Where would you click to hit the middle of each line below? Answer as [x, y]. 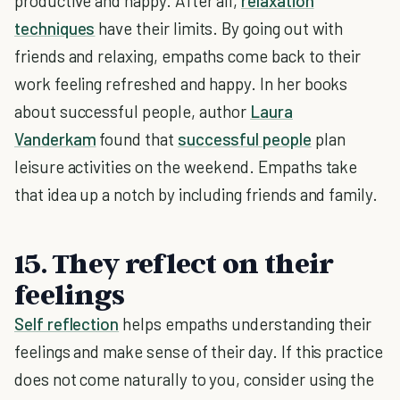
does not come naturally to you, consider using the [195, 379]
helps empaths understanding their [246, 324]
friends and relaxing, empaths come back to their [188, 56]
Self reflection [67, 324]
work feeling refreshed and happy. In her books [181, 83]
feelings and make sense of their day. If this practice [199, 351]
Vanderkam [55, 139]
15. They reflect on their [174, 262]
